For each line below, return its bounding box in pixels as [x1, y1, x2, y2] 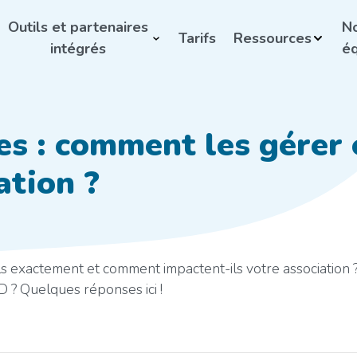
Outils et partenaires [8, 18, 149, 37]
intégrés [50, 39, 107, 59]
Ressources [233, 28, 312, 48]
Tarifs [178, 28, 216, 48]
